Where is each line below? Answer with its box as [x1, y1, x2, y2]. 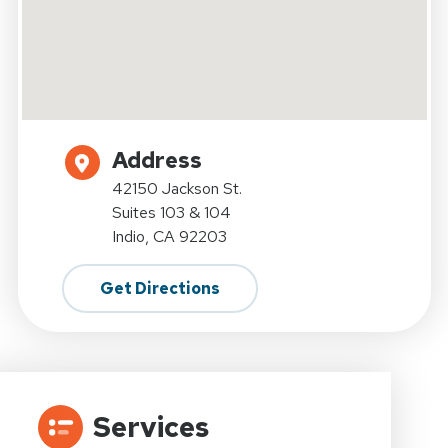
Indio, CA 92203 [111, 226, 227, 248]
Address [111, 146, 202, 176]
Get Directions [99, 278, 220, 300]
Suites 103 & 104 [111, 202, 231, 224]
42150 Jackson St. [111, 178, 242, 200]
